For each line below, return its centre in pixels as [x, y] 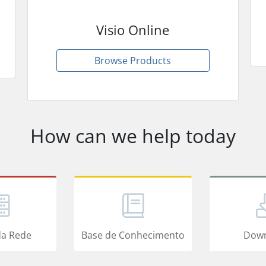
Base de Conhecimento [133, 235]
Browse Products [133, 60]
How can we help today [133, 135]
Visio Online [133, 29]
